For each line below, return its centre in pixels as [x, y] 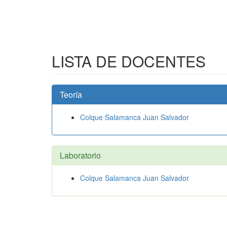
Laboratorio [80, 155]
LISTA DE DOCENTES [129, 61]
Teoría [71, 94]
